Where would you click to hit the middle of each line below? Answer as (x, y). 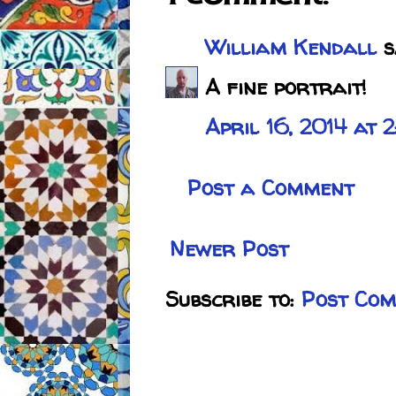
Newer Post (229, 249)
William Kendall (291, 48)
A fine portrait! (286, 88)
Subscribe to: (233, 300)
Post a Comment (270, 188)
